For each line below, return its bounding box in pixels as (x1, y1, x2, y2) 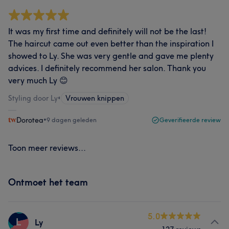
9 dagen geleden (47, 116, 97, 124)
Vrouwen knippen (65, 94, 124, 103)
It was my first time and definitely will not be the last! (8, 26, 207, 36)
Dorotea (16, 116, 43, 125)
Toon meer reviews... (8, 143, 86, 153)
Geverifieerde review (159, 116, 221, 124)
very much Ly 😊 (8, 75, 68, 85)
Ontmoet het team (8, 176, 88, 188)
